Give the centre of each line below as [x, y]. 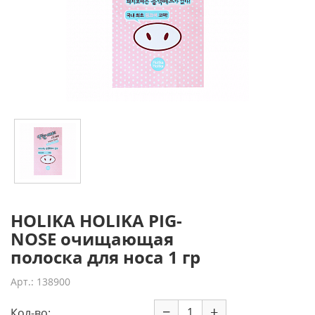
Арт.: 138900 [40, 282]
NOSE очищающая [92, 239]
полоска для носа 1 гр [105, 257]
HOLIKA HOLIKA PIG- [96, 220]
